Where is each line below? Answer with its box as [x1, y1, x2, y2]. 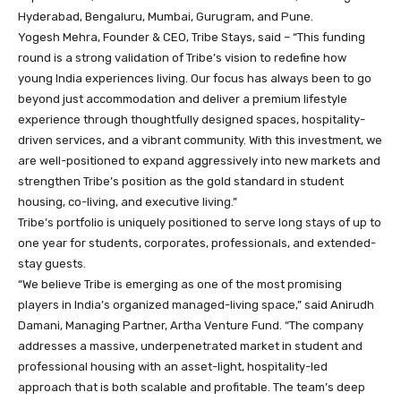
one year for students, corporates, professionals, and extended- [18, 236, 376, 250]
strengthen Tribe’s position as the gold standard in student [18, 175, 344, 188]
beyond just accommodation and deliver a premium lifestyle [18, 92, 347, 106]
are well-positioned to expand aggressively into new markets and [18, 154, 380, 167]
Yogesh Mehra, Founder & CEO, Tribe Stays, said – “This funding [18, 30, 365, 44]
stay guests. [18, 257, 86, 270]
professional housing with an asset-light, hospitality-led [18, 360, 328, 373]
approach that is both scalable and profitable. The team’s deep [18, 380, 365, 394]
